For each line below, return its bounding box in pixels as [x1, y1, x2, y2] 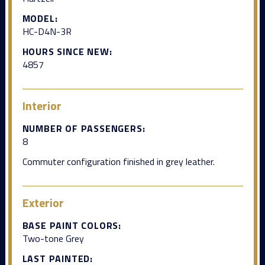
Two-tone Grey [22, 231, 84, 245]
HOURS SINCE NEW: [22, 44, 112, 59]
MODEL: [22, 11, 58, 25]
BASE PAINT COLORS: [22, 218, 121, 232]
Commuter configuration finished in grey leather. [22, 154, 215, 169]
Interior [22, 96, 62, 115]
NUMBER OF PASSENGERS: [22, 121, 146, 135]
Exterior [22, 193, 64, 212]
